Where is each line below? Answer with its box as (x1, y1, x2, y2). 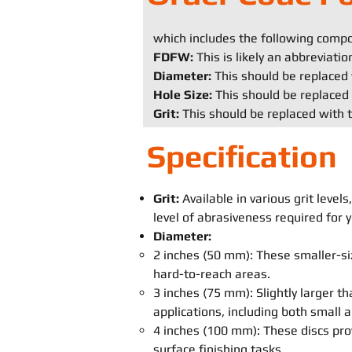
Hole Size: (153, 87, 212, 102)
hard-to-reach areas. (153, 266, 270, 281)
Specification (147, 138, 337, 174)
